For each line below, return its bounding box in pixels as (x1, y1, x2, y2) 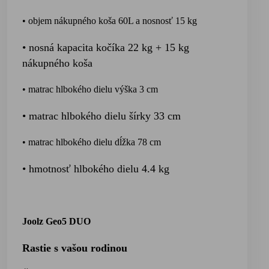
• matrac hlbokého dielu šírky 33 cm (22, 110, 181, 122)
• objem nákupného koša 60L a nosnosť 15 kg (22, 16, 197, 26)
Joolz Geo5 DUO (22, 216, 91, 226)
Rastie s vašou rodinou (22, 242, 127, 254)
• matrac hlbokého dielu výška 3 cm (22, 84, 158, 94)
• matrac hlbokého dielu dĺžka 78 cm (22, 137, 161, 147)
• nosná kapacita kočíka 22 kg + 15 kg (22, 41, 189, 53)
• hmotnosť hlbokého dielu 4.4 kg (22, 163, 169, 175)
